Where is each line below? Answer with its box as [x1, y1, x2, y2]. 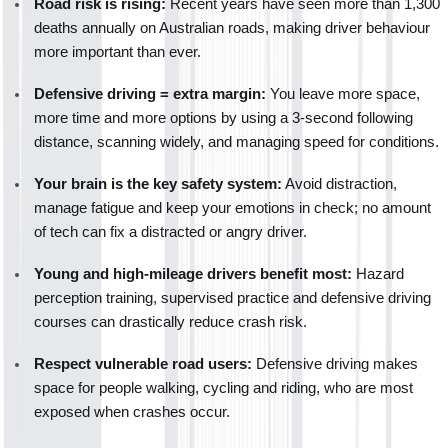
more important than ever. [34, 43, 201, 60]
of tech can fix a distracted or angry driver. [34, 223, 307, 240]
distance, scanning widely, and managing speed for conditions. [34, 133, 439, 150]
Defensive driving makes [252, 355, 418, 372]
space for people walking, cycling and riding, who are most [34, 379, 413, 396]
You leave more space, [266, 85, 420, 102]
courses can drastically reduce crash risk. [34, 313, 307, 330]
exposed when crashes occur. [34, 403, 230, 420]
